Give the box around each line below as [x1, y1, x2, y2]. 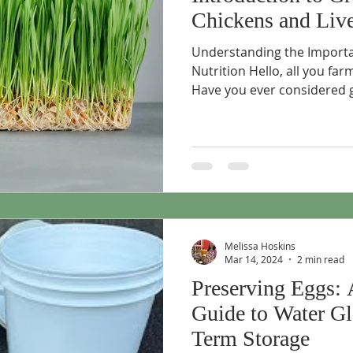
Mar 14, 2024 [225, 253, 283, 266]
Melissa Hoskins [225, 239, 295, 252]
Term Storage [191, 326, 310, 351]
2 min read [297, 253, 344, 266]
